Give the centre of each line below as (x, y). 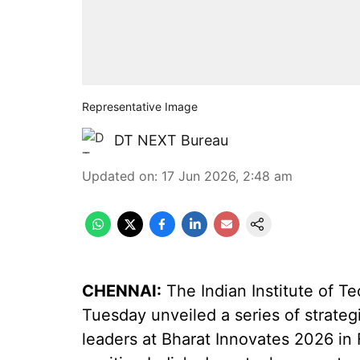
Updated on (118, 176)
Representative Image (140, 106)
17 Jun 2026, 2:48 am (227, 176)
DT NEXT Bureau (171, 140)
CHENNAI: (122, 291)
